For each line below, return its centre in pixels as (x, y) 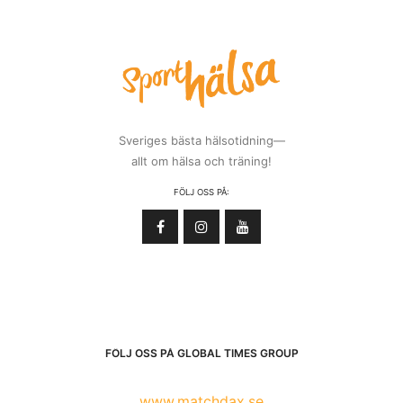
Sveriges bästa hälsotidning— (201, 141)
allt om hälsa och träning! (201, 161)
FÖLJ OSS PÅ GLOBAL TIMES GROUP (201, 353)
